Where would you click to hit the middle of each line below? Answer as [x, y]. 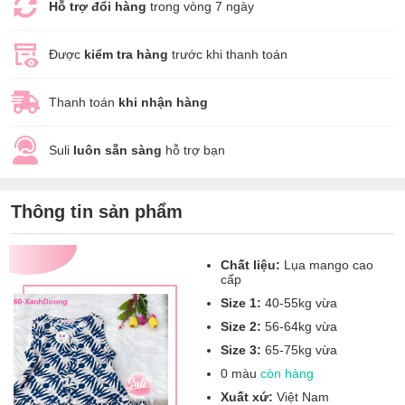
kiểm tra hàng [126, 54]
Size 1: [241, 303]
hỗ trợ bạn [193, 150]
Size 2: [241, 326]
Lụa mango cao [327, 265]
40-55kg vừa [299, 303]
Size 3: [241, 350]
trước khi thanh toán [228, 54]
